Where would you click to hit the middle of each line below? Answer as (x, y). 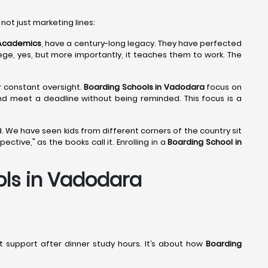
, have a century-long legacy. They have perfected (142, 43)
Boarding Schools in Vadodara (144, 87)
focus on (223, 87)
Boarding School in (205, 142)
